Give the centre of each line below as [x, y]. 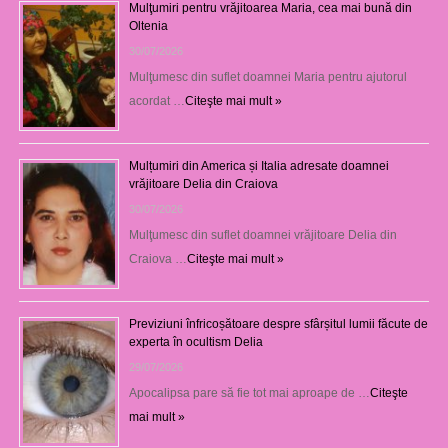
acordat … [156, 100]
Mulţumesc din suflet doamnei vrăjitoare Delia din [262, 234]
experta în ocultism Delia [195, 341]
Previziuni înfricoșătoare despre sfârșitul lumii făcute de [278, 323]
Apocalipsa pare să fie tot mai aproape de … [249, 392]
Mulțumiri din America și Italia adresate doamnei [258, 165]
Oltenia [148, 25]
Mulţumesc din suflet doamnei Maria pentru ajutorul [267, 76]
